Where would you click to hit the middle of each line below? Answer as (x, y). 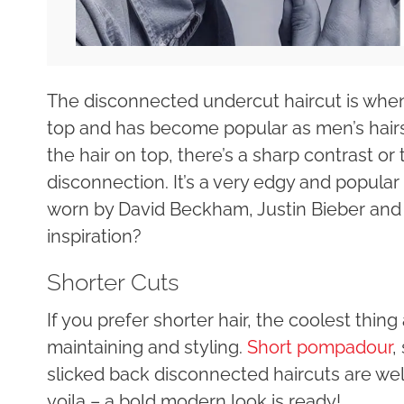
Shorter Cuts (113, 281)
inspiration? (94, 236)
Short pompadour (320, 347)
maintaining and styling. (147, 347)
